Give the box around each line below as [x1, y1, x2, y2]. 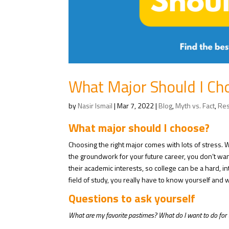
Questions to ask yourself [68, 190, 196, 208]
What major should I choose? [68, 119, 210, 137]
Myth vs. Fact [175, 100, 215, 111]
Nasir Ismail [78, 100, 113, 111]
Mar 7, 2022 [117, 100, 154, 111]
